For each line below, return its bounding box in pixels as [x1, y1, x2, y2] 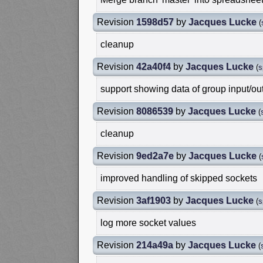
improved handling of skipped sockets [100, 173, 257, 183]
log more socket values [100, 217, 196, 228]
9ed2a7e [136, 150, 174, 161]
